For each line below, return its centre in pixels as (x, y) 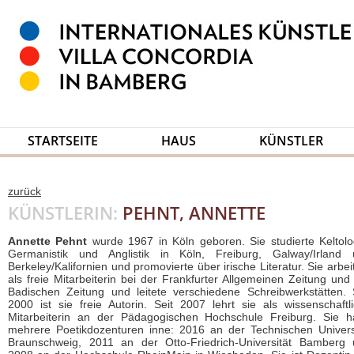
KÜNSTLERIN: (63, 213)
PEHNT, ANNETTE (192, 213)
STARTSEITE (63, 141)
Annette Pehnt (50, 241)
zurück (24, 191)
